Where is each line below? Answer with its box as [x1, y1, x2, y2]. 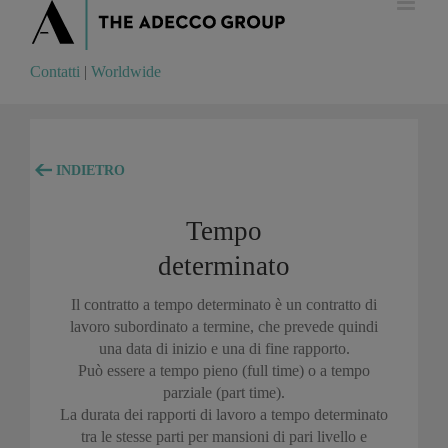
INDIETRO [52, 163, 125, 179]
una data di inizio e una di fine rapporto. [98, 339, 350, 357]
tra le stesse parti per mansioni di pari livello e [81, 427, 367, 445]
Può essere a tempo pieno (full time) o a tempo [78, 361, 370, 379]
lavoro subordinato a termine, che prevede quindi [70, 317, 378, 335]
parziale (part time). [163, 383, 285, 401]
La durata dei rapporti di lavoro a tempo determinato [60, 405, 388, 423]
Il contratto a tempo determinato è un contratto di [71, 295, 377, 313]
